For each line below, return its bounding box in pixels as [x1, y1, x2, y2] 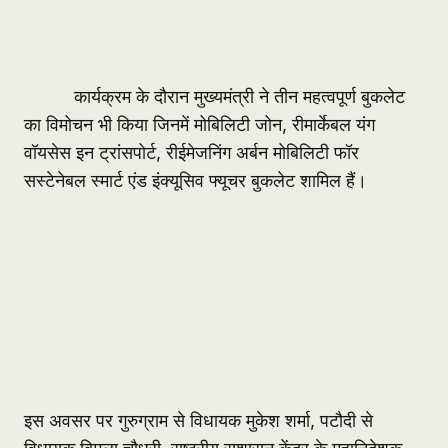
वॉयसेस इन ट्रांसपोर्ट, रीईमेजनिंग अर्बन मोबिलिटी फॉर [24, 142, 359, 164]
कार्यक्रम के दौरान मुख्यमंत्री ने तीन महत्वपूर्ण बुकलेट [24, 86, 405, 108]
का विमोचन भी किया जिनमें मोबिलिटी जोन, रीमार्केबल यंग [24, 114, 375, 136]
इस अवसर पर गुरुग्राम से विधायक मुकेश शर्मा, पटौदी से [24, 410, 373, 432]
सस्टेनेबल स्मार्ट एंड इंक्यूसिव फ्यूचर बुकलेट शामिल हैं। [24, 170, 367, 192]
